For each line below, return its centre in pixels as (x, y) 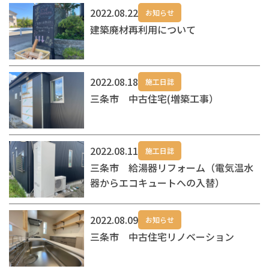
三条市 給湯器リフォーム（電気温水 (172, 167)
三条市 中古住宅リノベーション (162, 236)
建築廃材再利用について (143, 29)
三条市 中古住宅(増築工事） (155, 98)
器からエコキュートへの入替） (158, 182)
